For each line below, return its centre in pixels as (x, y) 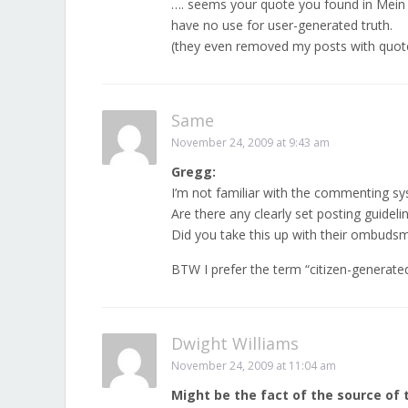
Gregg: (194, 172)
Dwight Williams (235, 343)
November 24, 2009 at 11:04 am (254, 366)
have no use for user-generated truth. (282, 25)
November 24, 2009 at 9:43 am (250, 143)
